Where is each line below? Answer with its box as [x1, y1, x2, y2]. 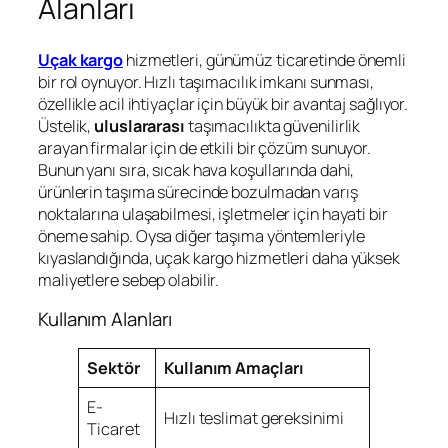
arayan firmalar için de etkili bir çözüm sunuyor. [38, 136, 372, 159]
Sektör [87, 356, 140, 379]
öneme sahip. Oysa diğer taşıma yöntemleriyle [38, 224, 365, 247]
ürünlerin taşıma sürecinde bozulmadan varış [38, 180, 358, 203]
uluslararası [94, 114, 185, 137]
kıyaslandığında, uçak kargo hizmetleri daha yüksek [38, 246, 400, 269]
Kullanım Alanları [38, 306, 173, 333]
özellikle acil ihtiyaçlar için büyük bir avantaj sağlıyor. [38, 92, 409, 115]
